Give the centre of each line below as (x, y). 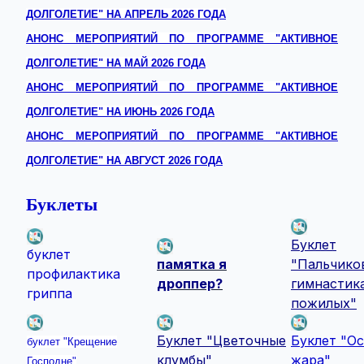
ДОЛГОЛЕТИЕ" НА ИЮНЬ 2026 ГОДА (120, 112)
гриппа (50, 293)
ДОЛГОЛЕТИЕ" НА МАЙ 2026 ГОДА (116, 63)
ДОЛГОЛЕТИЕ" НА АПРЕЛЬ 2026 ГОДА (126, 14)
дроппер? (190, 284)
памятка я (192, 264)
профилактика (74, 274)
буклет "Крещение (72, 342)
